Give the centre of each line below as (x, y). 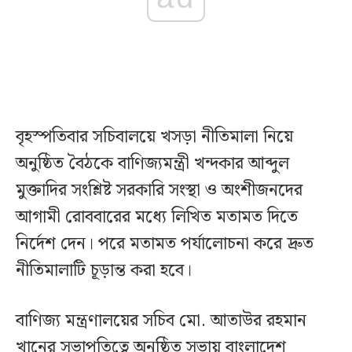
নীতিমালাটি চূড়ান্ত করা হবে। (106, 271)
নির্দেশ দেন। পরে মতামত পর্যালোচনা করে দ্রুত (165, 244)
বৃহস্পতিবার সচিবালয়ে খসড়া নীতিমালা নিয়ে (154, 137)
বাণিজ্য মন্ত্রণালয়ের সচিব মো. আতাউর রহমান (161, 321)
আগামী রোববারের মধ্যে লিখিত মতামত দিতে (157, 218)
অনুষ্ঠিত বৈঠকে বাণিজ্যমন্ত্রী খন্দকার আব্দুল (152, 164)
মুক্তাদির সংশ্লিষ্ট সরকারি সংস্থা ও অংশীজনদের (159, 191)
